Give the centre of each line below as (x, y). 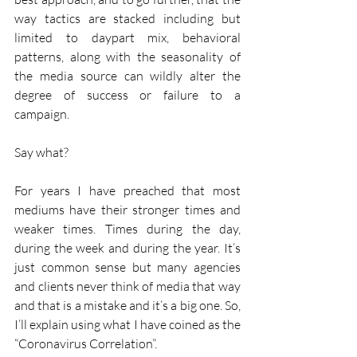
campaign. (42, 114)
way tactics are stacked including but (127, 18)
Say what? (41, 152)
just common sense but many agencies (127, 267)
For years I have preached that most (127, 190)
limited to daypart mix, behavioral (127, 37)
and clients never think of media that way (127, 286)
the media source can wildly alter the (127, 75)
